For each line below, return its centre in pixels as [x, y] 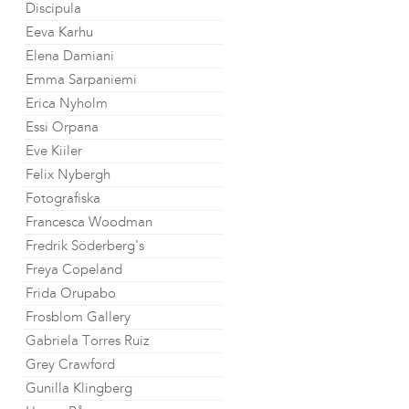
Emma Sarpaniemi [81, 79]
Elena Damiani [70, 56]
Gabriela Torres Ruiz [87, 341]
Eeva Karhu [59, 32]
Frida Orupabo [71, 293]
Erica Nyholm [67, 103]
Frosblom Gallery [78, 317]
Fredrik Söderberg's [85, 246]
